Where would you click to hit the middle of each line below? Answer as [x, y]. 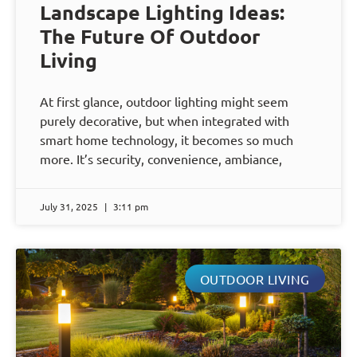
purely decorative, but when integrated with [165, 121]
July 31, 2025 [70, 207]
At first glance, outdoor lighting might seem [164, 102]
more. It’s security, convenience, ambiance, [161, 159]
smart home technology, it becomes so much [167, 140]
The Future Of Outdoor [150, 36]
